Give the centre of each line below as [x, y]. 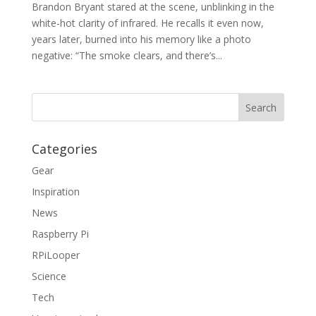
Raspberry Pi [60, 234]
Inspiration [55, 192]
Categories [64, 149]
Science [49, 276]
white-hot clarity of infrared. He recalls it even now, [147, 23]
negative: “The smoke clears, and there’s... [127, 55]
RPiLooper [55, 255]
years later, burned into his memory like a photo [141, 39]
